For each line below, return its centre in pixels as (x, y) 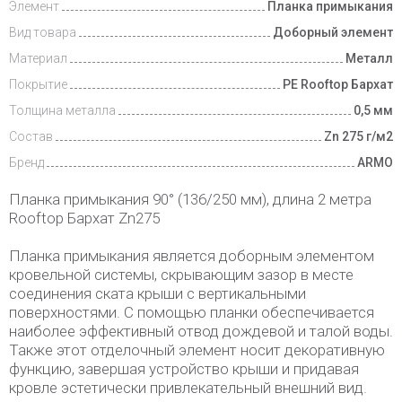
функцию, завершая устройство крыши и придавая (184, 369)
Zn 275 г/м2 (358, 136)
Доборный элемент (333, 32)
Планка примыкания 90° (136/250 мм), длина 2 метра (190, 199)
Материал (38, 58)
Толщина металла (62, 110)
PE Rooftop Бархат (338, 84)
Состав (31, 136)
